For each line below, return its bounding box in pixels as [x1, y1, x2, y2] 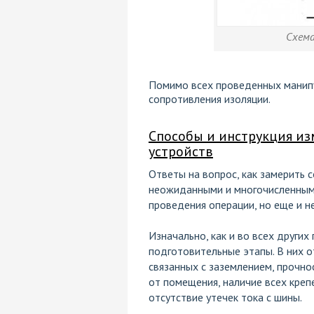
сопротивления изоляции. [148, 92, 271, 107]
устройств [148, 142, 213, 161]
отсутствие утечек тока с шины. [148, 290, 302, 305]
